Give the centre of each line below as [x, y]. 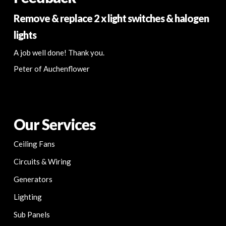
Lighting [27, 197]
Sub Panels [32, 215]
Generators [33, 179]
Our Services [54, 125]
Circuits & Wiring [42, 162]
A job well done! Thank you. [59, 53]
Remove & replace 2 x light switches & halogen [111, 18]
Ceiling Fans [34, 144]
